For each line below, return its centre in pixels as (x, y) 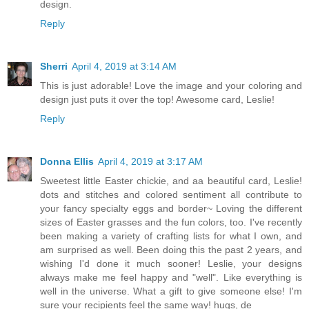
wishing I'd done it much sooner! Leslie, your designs (171, 264)
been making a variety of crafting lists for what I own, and (171, 236)
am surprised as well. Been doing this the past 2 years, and (171, 250)
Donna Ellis (67, 162)
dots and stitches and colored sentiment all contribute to (171, 195)
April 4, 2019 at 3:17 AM (150, 162)
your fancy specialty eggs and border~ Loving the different (171, 209)
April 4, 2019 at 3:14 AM (124, 67)
